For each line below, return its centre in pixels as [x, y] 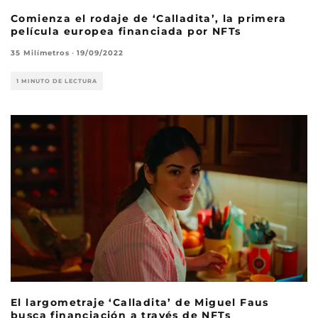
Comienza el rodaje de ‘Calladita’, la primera [148, 19]
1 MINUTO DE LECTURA [57, 81]
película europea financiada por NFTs [126, 32]
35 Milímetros [40, 53]
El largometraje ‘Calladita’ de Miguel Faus [140, 303]
